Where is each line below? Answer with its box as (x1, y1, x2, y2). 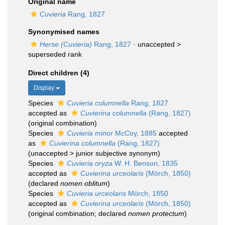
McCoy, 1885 (113, 129, 157, 137)
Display (34, 84, 56, 91)
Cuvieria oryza (67, 159, 113, 167)
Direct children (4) (28, 69, 89, 77)
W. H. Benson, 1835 (113, 159, 178, 167)
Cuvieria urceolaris (67, 189, 126, 197)
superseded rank (28, 50, 82, 58)
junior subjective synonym (76, 149, 158, 157)
